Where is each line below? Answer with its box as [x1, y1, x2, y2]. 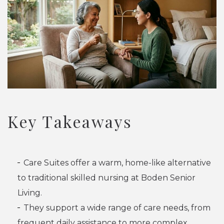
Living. [17, 187, 42, 197]
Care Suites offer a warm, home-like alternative [23, 157, 211, 167]
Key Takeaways [7, 110, 132, 132]
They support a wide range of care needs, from [23, 202, 210, 212]
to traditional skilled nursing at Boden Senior [17, 172, 195, 182]
